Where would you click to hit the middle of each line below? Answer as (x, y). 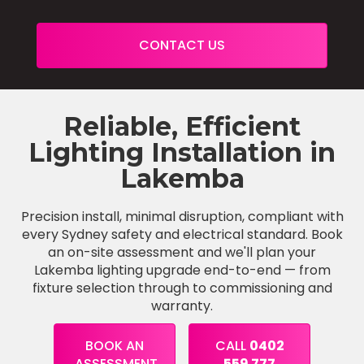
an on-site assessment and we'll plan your (182, 252)
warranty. (182, 305)
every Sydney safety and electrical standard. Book (182, 234)
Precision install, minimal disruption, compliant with (182, 216)
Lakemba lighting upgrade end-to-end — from (182, 270)
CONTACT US (182, 45)
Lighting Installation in (182, 152)
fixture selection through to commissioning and (182, 288)
